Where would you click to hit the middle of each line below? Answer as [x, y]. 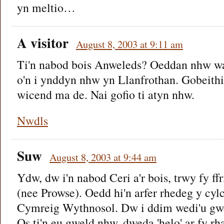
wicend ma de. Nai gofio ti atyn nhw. [106, 94]
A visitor [43, 42]
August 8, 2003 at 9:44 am [103, 157]
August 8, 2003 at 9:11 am [129, 44]
